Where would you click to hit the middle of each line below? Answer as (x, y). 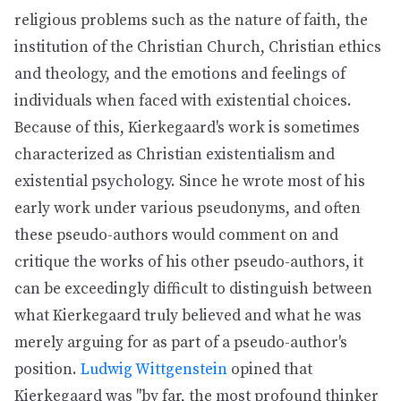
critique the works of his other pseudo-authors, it (189, 262)
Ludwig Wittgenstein (154, 370)
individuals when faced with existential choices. (183, 101)
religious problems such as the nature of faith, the (191, 21)
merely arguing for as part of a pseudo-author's (181, 343)
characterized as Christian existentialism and (175, 155)
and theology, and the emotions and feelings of (180, 74)
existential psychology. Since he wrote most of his (190, 182)
